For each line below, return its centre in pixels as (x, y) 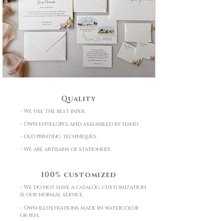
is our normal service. (52, 195)
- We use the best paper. (53, 111)
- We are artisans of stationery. (66, 149)
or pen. (30, 215)
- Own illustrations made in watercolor (79, 208)
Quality (79, 99)
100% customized (79, 175)
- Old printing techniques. (59, 136)
